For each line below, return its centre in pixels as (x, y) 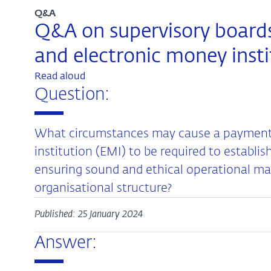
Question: (72, 95)
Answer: (65, 243)
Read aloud (60, 77)
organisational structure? (103, 188)
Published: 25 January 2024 (88, 214)
